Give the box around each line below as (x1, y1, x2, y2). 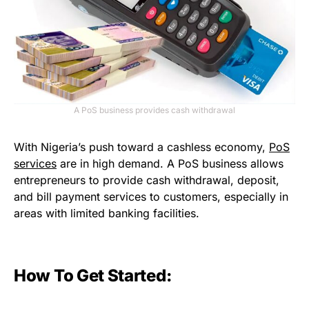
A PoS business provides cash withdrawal (74, 104, 235, 115)
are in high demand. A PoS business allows (57, 156, 283, 170)
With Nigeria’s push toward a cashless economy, (14, 139, 269, 154)
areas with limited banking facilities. (14, 206, 199, 220)
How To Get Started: (14, 265, 172, 286)
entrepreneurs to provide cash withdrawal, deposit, (14, 172, 279, 187)
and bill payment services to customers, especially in (14, 189, 288, 203)
